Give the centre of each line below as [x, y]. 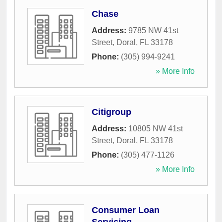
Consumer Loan [126, 210]
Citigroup [111, 112]
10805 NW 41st [156, 129]
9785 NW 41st [153, 31]
